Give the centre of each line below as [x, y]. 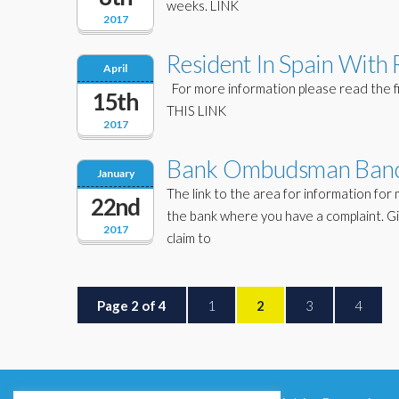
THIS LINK [196, 110]
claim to [189, 238]
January [115, 173]
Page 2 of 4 [132, 305]
